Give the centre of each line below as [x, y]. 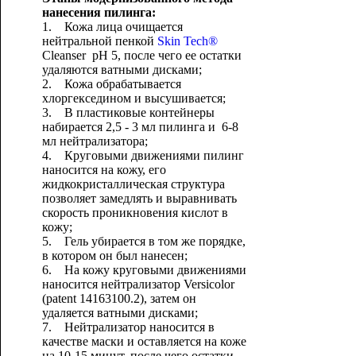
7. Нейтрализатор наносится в [128, 327]
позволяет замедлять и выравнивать [139, 198]
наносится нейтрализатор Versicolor [138, 284]
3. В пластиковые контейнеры [128, 112]
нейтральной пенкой [99, 41]
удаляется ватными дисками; [120, 313]
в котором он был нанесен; [114, 255]
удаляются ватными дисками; [122, 70]
